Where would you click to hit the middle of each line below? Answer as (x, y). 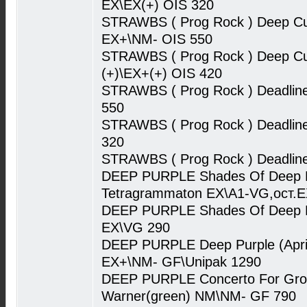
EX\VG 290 (136, 228)
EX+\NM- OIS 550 (157, 39)
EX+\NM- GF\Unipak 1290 (181, 262)
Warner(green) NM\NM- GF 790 (199, 296)
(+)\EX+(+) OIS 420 (162, 73)
